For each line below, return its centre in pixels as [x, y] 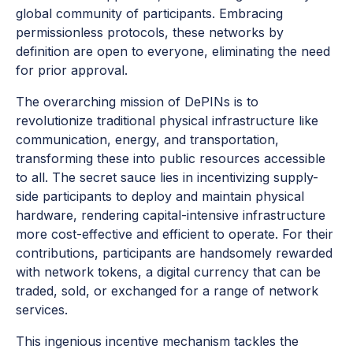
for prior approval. [72, 71]
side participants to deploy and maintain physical [160, 197]
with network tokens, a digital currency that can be [168, 272]
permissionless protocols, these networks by [150, 33]
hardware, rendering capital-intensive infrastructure [171, 216]
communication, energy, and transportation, [147, 140]
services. [42, 310]
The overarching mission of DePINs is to [137, 102]
